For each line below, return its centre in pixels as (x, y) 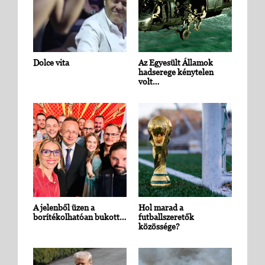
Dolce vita (51, 63)
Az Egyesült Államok (176, 63)
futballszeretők (166, 216)
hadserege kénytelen (176, 72)
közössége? (159, 226)
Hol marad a (161, 207)
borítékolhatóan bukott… (79, 216)
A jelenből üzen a (64, 207)
